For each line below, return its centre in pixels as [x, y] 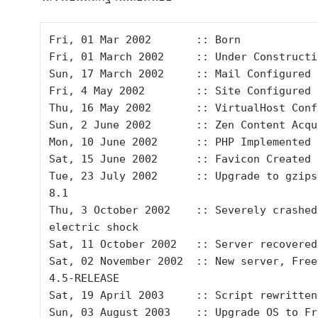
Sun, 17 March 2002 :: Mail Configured [180, 74]
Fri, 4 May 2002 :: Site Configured [180, 91]
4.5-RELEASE [84, 278]
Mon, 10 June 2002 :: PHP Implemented [180, 142]
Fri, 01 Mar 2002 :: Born [145, 40]
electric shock [94, 227]
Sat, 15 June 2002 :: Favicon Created [180, 159]
